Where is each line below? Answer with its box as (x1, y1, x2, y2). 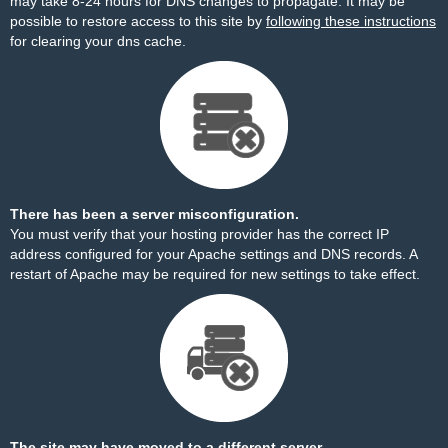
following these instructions (266, 13, 436, 29)
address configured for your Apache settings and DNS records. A (10, 246, 417, 262)
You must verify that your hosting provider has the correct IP (10, 226, 389, 242)
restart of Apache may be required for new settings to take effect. (10, 266, 420, 282)
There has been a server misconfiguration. (10, 206, 299, 222)
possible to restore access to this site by (10, 13, 266, 29)
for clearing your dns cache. (10, 33, 186, 49)
